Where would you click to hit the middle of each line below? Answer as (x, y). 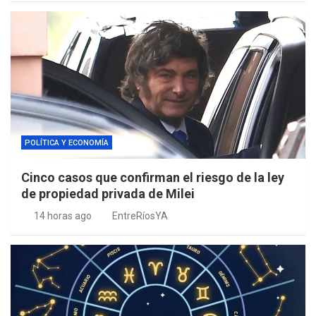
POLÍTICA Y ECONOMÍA (67, 143)
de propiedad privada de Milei (108, 194)
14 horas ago (62, 216)
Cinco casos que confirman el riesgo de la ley (153, 178)
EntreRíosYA (140, 216)
